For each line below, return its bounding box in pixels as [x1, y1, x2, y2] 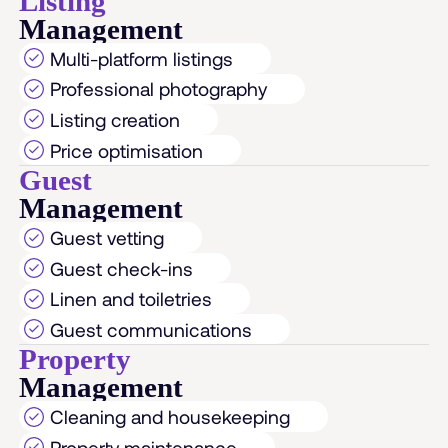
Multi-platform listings [49, 46, 233, 70]
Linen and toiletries [49, 287, 212, 311]
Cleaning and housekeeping [49, 405, 290, 429]
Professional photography [49, 77, 267, 101]
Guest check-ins [49, 256, 193, 280]
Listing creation [49, 107, 180, 131]
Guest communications [49, 317, 252, 341]
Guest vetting [49, 226, 164, 250]
